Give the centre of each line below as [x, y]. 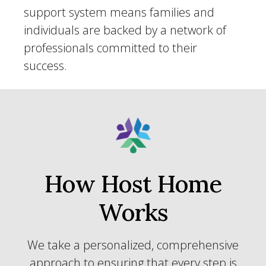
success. [45, 66]
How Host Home [133, 184]
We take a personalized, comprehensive [133, 245]
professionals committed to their [110, 48]
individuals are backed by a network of [125, 30]
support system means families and [119, 12]
